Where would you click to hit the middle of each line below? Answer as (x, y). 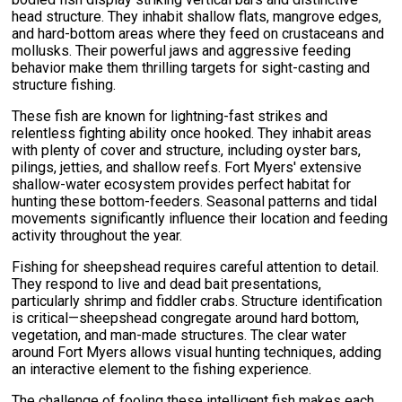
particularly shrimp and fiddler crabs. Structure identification (197, 301)
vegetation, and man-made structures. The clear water (179, 336)
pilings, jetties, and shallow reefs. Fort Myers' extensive (187, 168)
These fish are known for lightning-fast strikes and (170, 117)
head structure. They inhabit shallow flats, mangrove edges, (197, 17)
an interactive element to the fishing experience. (162, 370)
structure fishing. (64, 85)
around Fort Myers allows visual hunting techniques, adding (197, 353)
